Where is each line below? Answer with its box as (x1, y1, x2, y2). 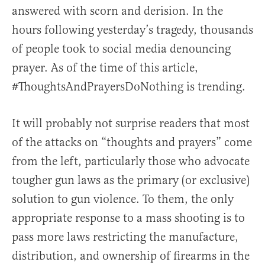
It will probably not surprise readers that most (12, 116, 250, 131)
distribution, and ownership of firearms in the (12, 248, 250, 264)
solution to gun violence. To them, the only (12, 192, 234, 207)
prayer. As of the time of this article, (12, 60, 198, 76)
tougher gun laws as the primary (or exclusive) (12, 173, 250, 188)
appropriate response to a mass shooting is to (12, 211, 245, 226)
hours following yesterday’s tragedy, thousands (12, 22, 253, 38)
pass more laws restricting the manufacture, (12, 230, 238, 245)
